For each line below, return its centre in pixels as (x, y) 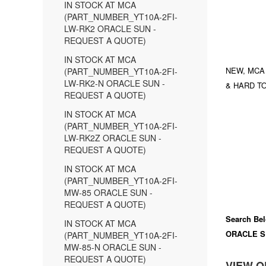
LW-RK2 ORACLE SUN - (110, 28)
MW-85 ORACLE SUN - (108, 192)
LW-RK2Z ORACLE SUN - (113, 138)
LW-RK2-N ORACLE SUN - (115, 83)
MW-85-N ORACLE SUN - (113, 247)
